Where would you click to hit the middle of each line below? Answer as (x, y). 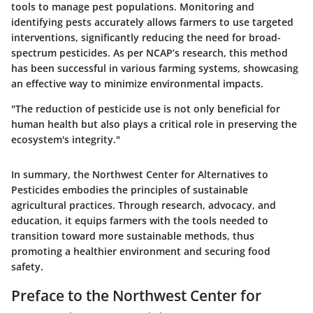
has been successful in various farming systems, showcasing (155, 68)
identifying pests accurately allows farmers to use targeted (152, 22)
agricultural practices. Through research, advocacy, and (144, 205)
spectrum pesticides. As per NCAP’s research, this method (150, 53)
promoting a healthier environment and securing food (141, 252)
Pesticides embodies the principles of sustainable (130, 190)
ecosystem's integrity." (66, 140)
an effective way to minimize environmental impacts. (137, 84)
